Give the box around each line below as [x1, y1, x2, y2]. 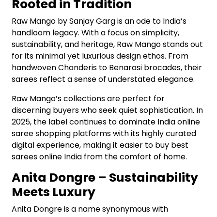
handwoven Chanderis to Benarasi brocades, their [12, 62, 202, 73]
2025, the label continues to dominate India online [12, 116, 200, 127]
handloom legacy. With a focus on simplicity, [12, 27, 179, 38]
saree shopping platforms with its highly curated [12, 128, 196, 139]
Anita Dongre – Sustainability [12, 169, 198, 186]
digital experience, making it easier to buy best [12, 139, 188, 151]
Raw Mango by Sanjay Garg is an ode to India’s [12, 15, 186, 27]
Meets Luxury [12, 184, 95, 201]
